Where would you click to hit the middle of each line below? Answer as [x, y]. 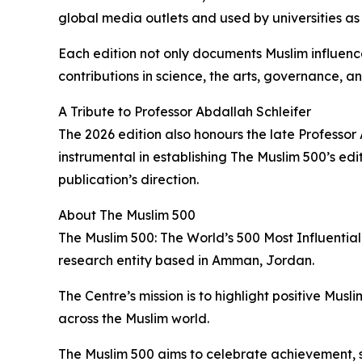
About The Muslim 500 [127, 215]
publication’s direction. [128, 180]
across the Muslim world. [134, 319]
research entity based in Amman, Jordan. [186, 261]
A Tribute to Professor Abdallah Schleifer [185, 112]
